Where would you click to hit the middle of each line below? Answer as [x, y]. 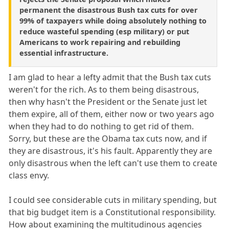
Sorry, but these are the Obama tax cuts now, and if [108, 139]
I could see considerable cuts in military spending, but [113, 200]
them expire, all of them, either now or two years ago [112, 114]
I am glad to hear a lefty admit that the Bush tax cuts [110, 77]
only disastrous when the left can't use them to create [113, 163]
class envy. [29, 176]
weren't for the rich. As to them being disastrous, [104, 90]
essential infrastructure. [64, 53]
